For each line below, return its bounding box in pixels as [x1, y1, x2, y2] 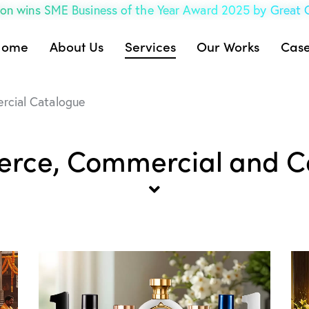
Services [124, 37, 176, 56]
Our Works [197, 37, 260, 56]
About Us [50, 37, 104, 56]
